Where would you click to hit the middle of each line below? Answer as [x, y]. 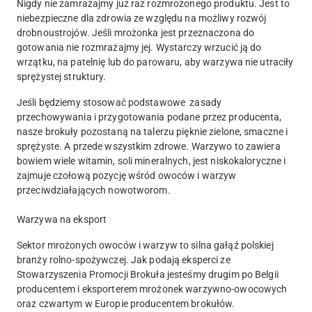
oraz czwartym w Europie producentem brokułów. [126, 303]
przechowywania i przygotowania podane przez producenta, [149, 117]
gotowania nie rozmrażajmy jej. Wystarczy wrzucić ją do [139, 47]
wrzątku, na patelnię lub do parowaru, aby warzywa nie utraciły [155, 62]
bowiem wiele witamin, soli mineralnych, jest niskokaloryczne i [151, 161]
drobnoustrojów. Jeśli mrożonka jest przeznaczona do [136, 32]
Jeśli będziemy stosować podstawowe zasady [119, 102]
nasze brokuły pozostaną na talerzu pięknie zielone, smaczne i [153, 131]
